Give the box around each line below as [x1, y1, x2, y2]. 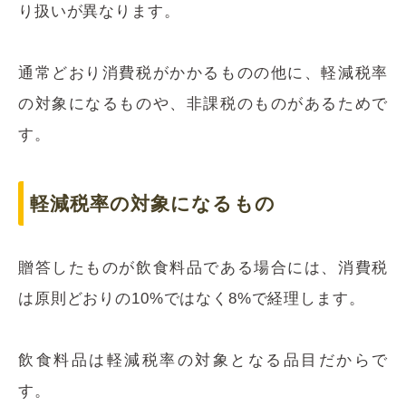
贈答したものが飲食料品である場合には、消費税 [18, 259, 388, 277]
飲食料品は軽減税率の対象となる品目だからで [18, 352, 388, 370]
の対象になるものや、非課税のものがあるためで [18, 95, 388, 113]
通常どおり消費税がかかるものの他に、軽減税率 [18, 64, 388, 82]
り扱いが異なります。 [18, 3, 180, 21]
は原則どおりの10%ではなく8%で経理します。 [18, 290, 365, 308]
